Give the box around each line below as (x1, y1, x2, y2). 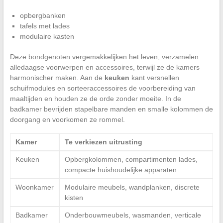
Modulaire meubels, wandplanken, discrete (64, 183, 200, 191)
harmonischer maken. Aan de (9, 73, 105, 82)
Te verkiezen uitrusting (64, 137, 142, 146)
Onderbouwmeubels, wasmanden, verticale (64, 211, 201, 219)
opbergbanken (19, 11, 66, 19)
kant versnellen (129, 73, 179, 82)
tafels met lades (19, 21, 70, 30)
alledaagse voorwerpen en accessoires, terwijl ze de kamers (9, 63, 200, 71)
